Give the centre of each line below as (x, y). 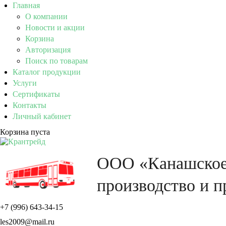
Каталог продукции (47, 72)
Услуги (25, 83)
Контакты (30, 105)
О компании (46, 16)
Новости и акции (55, 27)
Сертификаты (36, 94)
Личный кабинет (42, 116)
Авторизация (48, 50)
